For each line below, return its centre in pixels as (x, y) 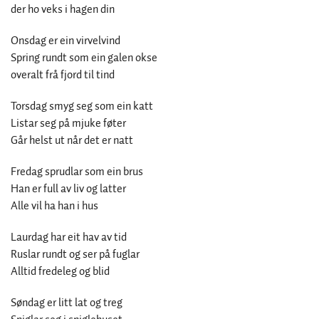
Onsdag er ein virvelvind (66, 41)
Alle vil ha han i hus (54, 206)
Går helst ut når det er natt (72, 140)
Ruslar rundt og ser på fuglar (75, 254)
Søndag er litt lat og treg (67, 303)
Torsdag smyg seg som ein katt (82, 106)
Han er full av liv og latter (68, 189)
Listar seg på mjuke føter (68, 123)
